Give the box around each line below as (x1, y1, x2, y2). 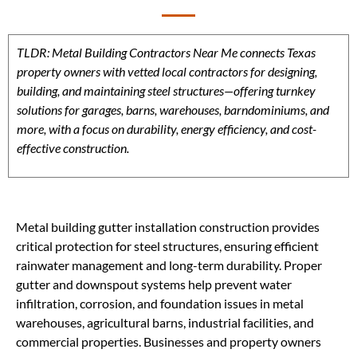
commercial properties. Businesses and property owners (16, 334, 321, 350)
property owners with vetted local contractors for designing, (17, 64, 317, 79)
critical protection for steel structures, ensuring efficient (16, 238, 319, 254)
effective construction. (17, 140, 129, 155)
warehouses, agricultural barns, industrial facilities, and (16, 315, 314, 331)
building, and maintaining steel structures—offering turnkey (17, 83, 316, 98)
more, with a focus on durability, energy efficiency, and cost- (17, 121, 316, 136)
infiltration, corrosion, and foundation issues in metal (16, 296, 304, 312)
